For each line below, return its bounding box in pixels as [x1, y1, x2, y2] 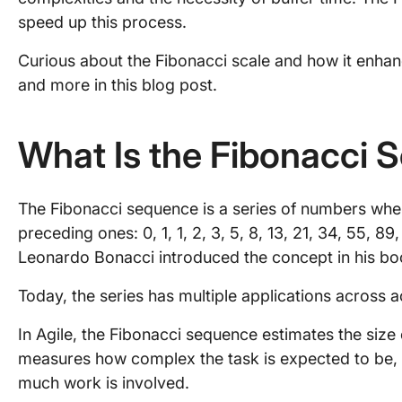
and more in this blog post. [18, 75, 217, 94]
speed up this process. [18, 13, 187, 31]
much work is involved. [18, 373, 189, 392]
